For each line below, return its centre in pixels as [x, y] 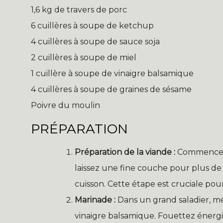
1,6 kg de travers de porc [79, 10]
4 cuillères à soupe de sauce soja [95, 42]
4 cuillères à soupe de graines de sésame [111, 90]
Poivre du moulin [65, 106]
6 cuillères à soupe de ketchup [92, 26]
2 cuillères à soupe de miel [84, 58]
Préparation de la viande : [125, 152]
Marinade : [95, 200]
